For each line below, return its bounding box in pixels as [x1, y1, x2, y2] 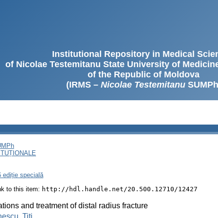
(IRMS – [66, 80, 101, 90]
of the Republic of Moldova [88, 70, 200, 79]
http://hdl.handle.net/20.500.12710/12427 [42, 185, 198, 193]
